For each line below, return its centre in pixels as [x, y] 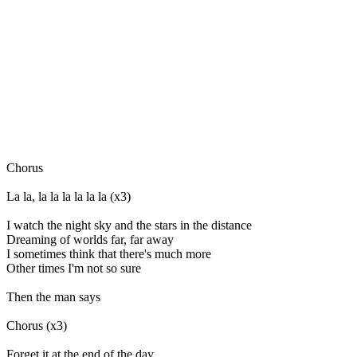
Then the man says [53, 296]
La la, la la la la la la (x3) [69, 196]
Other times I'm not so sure [74, 268]
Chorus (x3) [37, 325]
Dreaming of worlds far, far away [90, 239]
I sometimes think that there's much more [109, 253]
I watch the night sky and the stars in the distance [129, 225]
